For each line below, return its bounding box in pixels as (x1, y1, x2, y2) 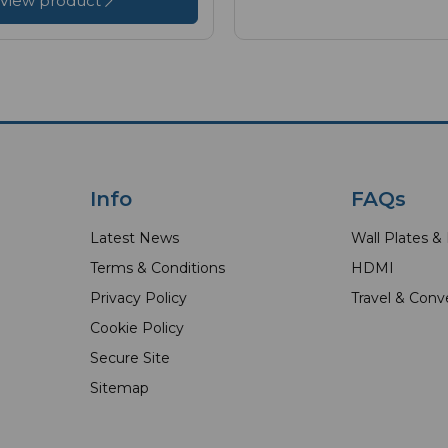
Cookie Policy (89, 319, 184, 338)
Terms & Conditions (89, 259, 225, 278)
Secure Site (89, 349, 170, 368)
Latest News (89, 229, 179, 248)
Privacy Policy (89, 289, 187, 308)
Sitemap (89, 379, 149, 398)
